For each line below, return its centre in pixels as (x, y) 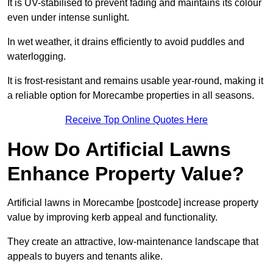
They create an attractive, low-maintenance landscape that (133, 242)
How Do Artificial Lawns (119, 150)
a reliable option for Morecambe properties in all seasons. (131, 96)
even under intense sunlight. (68, 18)
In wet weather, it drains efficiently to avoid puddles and (126, 42)
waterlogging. (37, 57)
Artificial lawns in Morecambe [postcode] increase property (133, 203)
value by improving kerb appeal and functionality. (112, 218)
